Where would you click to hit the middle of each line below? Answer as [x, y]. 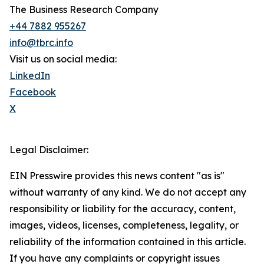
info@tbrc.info [41, 43]
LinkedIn [30, 76]
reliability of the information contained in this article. [128, 242]
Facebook [33, 92]
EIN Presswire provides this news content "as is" [117, 176]
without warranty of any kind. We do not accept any [128, 192]
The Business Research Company [84, 10]
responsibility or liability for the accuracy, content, [123, 209]
